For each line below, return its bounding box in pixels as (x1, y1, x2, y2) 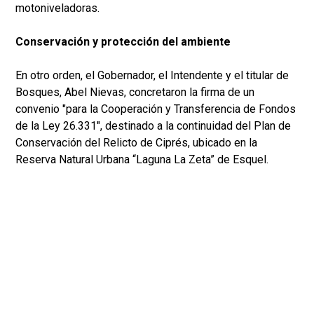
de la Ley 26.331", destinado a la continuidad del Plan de (15, 119, 291, 133)
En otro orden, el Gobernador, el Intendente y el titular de (15, 69, 289, 83)
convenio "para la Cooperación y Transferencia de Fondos (15, 102, 296, 116)
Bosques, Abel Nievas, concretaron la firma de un (15, 86, 254, 100)
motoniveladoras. (15, 1, 100, 15)
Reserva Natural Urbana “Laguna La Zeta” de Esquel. (15, 153, 268, 167)
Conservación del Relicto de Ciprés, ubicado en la (15, 136, 257, 150)
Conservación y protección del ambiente (15, 35, 231, 49)
